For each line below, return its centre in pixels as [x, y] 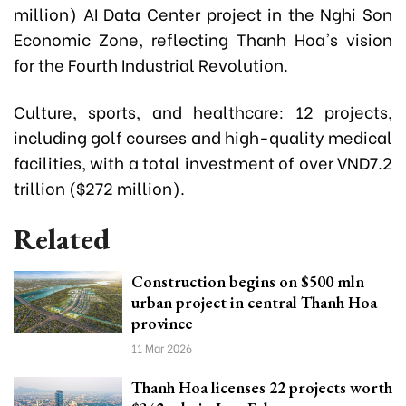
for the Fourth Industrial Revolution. [151, 64]
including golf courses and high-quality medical [203, 137]
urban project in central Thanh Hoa [254, 303]
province [162, 324]
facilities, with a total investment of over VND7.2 [203, 162]
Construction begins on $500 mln [248, 282]
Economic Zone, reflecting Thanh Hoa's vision [203, 39]
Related [62, 240]
